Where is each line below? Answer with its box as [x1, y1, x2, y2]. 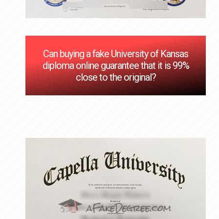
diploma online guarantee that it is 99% [42, 60, 189, 72]
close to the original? [75, 71, 156, 84]
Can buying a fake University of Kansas [43, 48, 189, 60]
